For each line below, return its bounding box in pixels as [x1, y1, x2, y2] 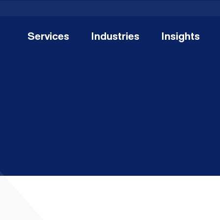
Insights [161, 31, 200, 43]
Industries [91, 31, 139, 43]
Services [27, 31, 69, 43]
